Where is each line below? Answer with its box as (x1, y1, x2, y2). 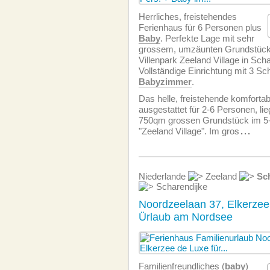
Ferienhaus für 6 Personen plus (139, 22, 262, 33)
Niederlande (139, 171, 188, 181)
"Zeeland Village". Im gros (139, 126, 239, 136)
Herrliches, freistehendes (139, 11, 237, 22)
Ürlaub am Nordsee (139, 211, 233, 223)
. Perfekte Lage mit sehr (160, 33, 254, 43)
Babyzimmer (139, 77, 192, 87)
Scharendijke (154, 181, 207, 192)
